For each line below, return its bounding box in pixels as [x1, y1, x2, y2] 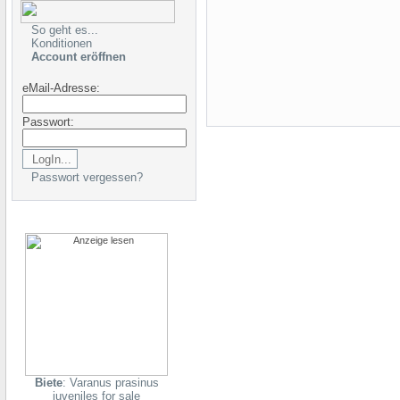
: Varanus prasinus [62, 376, 159, 389]
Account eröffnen [31, 50, 126, 63]
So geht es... [31, 23, 98, 37]
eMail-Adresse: [22, 81, 100, 95]
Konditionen [31, 37, 92, 50]
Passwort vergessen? [31, 171, 143, 184]
